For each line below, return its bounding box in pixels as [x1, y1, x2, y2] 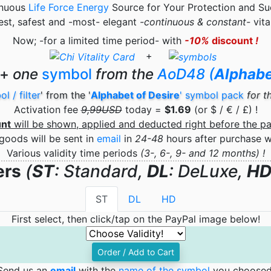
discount [209, 34, 255, 47]
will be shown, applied [11, 118, 119, 131]
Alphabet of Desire [90, 89, 180, 102]
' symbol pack [179, 89, 244, 102]
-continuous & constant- [140, 16, 250, 28]
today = [125, 103, 165, 116]
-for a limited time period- [39, 34, 159, 47]
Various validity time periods [6, 147, 140, 160]
